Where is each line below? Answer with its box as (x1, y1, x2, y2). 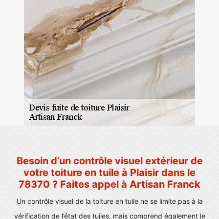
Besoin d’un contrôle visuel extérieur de (16, 155, 203, 167)
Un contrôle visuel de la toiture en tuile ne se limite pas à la (16, 197, 203, 205)
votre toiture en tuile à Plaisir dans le (23, 167, 196, 178)
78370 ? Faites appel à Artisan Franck (19, 178, 200, 190)
